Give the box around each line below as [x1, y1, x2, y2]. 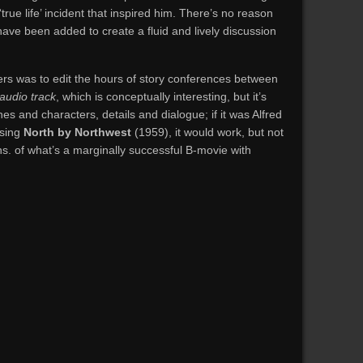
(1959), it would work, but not [131, 126, 284, 139]
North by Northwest [23, 126, 131, 139]
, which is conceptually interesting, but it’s [56, 90, 267, 103]
